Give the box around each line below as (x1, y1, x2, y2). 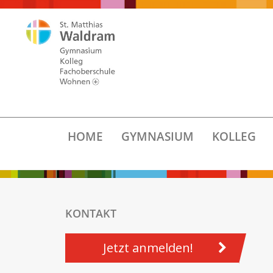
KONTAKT (65, 206, 116, 221)
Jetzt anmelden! (102, 239, 193, 256)
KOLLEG (211, 129, 256, 144)
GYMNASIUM (121, 129, 194, 144)
